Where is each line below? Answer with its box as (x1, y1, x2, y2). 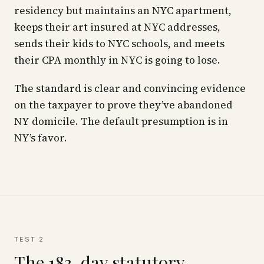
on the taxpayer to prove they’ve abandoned (14, 98, 233, 112)
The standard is (14, 81, 92, 95)
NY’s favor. (14, 131, 67, 145)
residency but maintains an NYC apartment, (14, 4, 232, 18)
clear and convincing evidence (94, 81, 246, 95)
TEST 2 (14, 235, 44, 243)
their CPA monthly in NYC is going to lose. (14, 53, 220, 67)
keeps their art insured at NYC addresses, (14, 20, 220, 34)
